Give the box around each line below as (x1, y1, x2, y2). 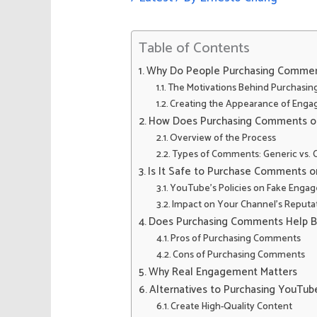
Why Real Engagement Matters (149, 263, 298, 281)
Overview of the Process (170, 129, 277, 146)
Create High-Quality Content (171, 298, 293, 314)
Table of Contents (139, 36, 250, 60)
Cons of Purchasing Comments (173, 246, 306, 263)
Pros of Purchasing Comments (171, 230, 301, 246)
